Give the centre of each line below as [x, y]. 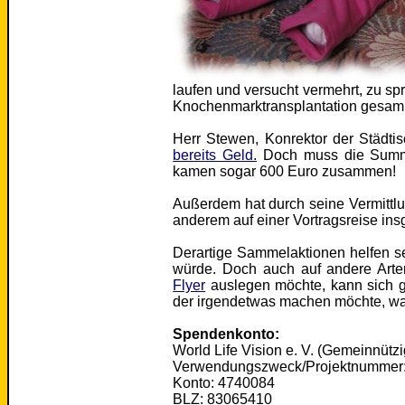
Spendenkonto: [226, 334]
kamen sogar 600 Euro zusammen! [285, 172]
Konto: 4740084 [224, 383]
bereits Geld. [215, 155]
